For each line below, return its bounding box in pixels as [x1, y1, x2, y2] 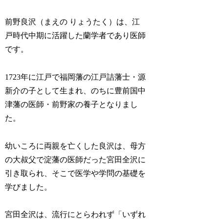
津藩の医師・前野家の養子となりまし [5, 100, 138, 109]
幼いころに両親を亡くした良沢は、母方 [5, 141, 146, 150]
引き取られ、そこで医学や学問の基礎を [5, 169, 146, 177]
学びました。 [5, 182, 52, 191]
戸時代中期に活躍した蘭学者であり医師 [5, 31, 146, 40]
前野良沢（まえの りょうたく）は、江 [5, 17, 140, 26]
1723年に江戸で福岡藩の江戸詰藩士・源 [5, 72, 146, 81]
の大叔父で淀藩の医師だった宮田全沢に [5, 155, 146, 164]
